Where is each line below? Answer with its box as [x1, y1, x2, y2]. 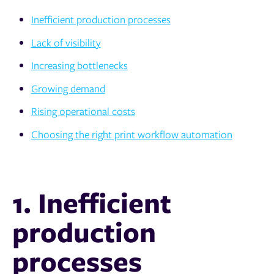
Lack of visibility [31, 35, 101, 50]
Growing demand [31, 81, 105, 95]
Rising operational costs [31, 104, 135, 119]
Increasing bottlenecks [31, 58, 128, 73]
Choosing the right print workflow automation [31, 127, 232, 141]
